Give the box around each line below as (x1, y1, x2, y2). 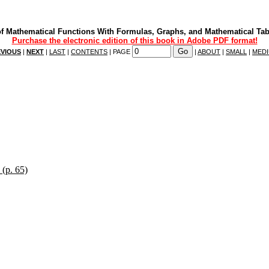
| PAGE (107, 48, 132, 56)
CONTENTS (71, 48, 107, 56)
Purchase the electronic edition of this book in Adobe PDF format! (11, 36, 258, 46)
